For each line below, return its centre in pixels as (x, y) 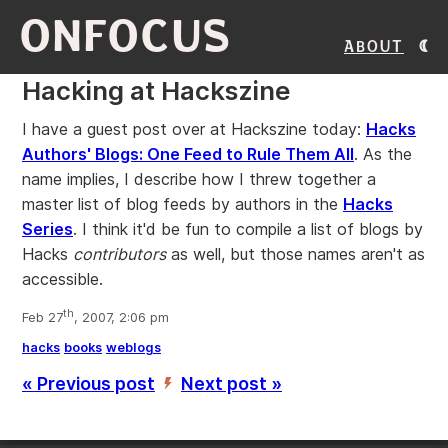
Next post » (231, 384)
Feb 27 (42, 318)
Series (47, 229)
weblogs (133, 348)
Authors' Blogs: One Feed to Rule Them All (188, 154)
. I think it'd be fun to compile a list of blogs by (248, 229)
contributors (119, 254)
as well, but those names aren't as (295, 254)
